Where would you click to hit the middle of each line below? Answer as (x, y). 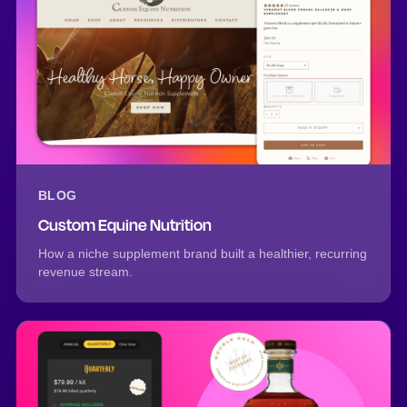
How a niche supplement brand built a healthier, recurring (203, 253)
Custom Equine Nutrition (125, 224)
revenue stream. (85, 271)
